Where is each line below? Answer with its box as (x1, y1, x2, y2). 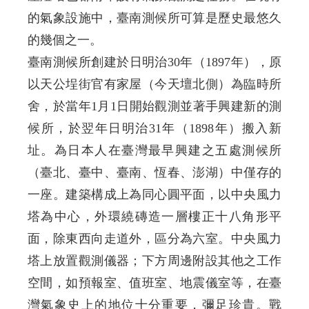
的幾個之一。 (28, 32, 102, 47)
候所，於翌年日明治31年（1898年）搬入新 (28, 121, 281, 135)
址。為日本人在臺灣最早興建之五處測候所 (28, 143, 281, 157)
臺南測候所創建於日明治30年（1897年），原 (28, 54, 281, 69)
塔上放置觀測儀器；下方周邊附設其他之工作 (28, 253, 281, 268)
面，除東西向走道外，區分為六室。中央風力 (28, 231, 281, 246)
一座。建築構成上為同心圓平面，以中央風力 (28, 187, 281, 201)
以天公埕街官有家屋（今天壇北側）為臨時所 (28, 77, 281, 91)
